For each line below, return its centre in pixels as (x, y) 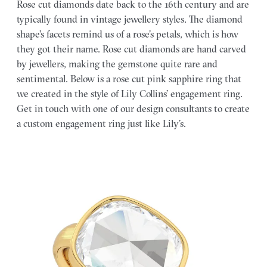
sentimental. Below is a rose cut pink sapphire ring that (129, 78)
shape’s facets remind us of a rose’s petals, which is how (128, 34)
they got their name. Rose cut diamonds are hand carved (131, 49)
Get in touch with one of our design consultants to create (133, 108)
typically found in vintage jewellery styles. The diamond (130, 19)
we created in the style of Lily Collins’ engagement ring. (130, 93)
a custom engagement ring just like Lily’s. (101, 123)
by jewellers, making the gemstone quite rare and (117, 63)
